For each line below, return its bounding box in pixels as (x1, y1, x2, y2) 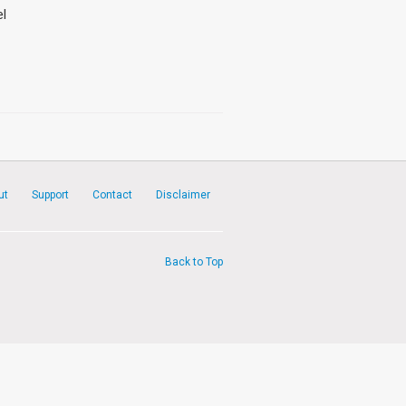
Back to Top (164, 255, 223, 268)
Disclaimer (156, 188, 210, 201)
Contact (92, 188, 132, 201)
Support (32, 188, 69, 201)
